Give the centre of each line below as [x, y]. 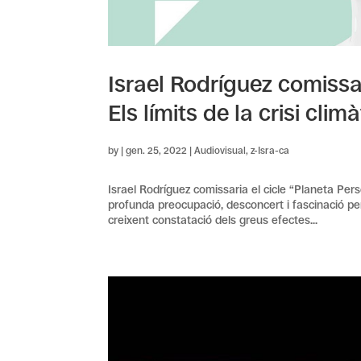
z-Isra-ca [270, 151]
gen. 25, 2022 [157, 151]
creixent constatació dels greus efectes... [213, 220]
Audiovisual [220, 151]
